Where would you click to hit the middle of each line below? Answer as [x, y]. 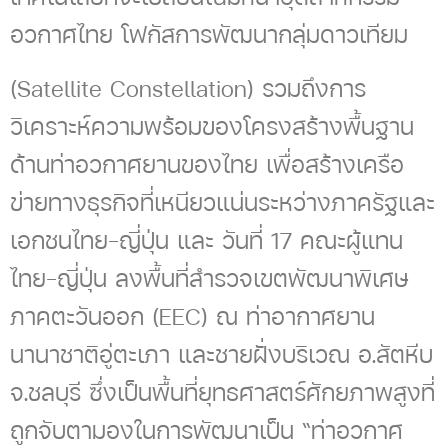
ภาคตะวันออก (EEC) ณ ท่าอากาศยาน [192, 316]
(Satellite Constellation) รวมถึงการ [188, 88]
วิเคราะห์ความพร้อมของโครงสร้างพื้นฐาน [212, 126]
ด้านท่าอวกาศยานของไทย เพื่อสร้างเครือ [207, 164]
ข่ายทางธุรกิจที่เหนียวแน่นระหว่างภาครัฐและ [222, 202]
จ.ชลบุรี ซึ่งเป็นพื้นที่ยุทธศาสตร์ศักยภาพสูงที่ [222, 392]
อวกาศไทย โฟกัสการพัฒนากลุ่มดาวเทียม [209, 34]
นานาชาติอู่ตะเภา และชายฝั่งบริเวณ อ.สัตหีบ [221, 354]
